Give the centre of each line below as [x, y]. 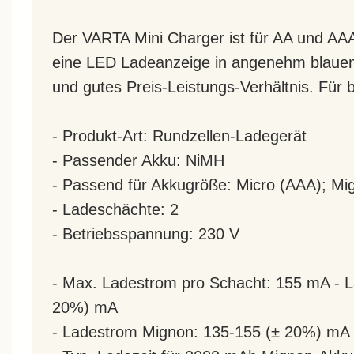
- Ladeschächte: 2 [115, 209]
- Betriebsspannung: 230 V [146, 233]
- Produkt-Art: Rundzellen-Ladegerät [179, 136]
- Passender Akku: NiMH [138, 160]
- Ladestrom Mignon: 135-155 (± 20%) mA [201, 331]
